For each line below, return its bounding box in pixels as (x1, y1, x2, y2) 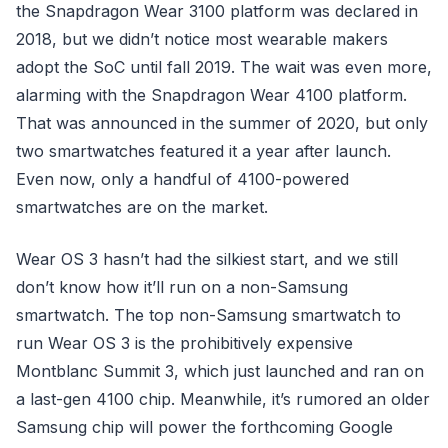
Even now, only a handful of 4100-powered (16, 169, 349, 189)
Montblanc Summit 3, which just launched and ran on (16, 361, 424, 381)
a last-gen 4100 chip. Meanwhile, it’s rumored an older (16, 389, 430, 409)
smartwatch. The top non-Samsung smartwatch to (16, 305, 401, 325)
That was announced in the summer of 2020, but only (16, 113, 428, 133)
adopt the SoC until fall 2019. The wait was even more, (16, 57, 432, 77)
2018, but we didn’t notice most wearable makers (16, 29, 388, 49)
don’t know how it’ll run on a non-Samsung (16, 277, 348, 297)
